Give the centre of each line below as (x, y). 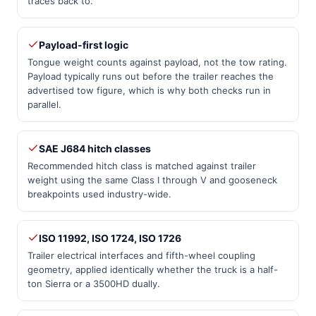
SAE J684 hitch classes (95, 148)
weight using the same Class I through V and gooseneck (152, 180)
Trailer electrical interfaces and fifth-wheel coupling (141, 255)
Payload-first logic (84, 44)
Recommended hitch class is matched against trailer (142, 165)
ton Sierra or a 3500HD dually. (94, 283)
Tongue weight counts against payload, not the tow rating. (157, 62)
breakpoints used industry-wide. (99, 194)
